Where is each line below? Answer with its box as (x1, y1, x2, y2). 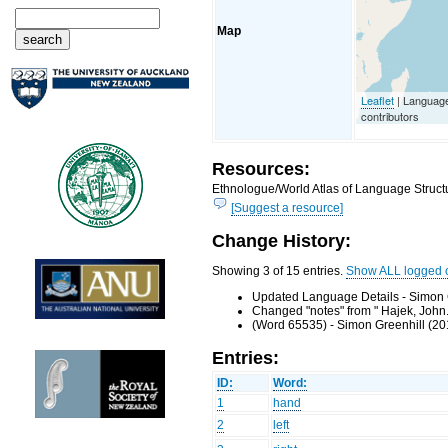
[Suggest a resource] (231, 200, 344, 215)
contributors (361, 107, 420, 124)
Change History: (212, 230, 352, 252)
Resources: (212, 158, 311, 180)
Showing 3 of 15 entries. (212, 264, 347, 279)
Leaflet (361, 91, 395, 108)
